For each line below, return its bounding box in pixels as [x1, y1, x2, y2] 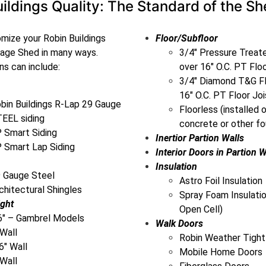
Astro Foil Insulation [179, 175, 262, 187]
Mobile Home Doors [179, 246, 262, 258]
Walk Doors [155, 218, 203, 230]
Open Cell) [179, 204, 223, 216]
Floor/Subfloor [155, 33, 218, 45]
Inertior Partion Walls [155, 132, 244, 144]
